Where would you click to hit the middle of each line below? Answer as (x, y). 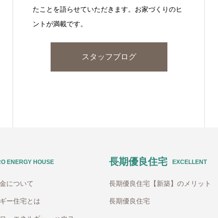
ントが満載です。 (60, 24)
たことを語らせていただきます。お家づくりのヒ (108, 9)
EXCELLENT (190, 162)
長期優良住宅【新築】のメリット (160, 183)
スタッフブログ (109, 57)
